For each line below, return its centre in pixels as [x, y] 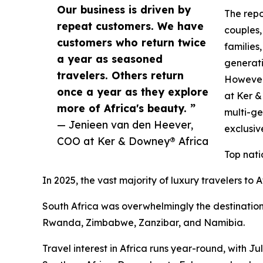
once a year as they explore [133, 92]
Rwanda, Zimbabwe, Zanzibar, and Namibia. [144, 223]
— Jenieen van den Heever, [125, 125]
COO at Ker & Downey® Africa [133, 141]
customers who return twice [131, 43]
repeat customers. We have [130, 26]
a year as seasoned [110, 59]
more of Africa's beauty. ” [126, 108]
